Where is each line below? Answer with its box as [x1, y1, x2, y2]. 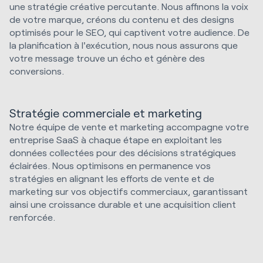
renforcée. [9, 211, 55, 223]
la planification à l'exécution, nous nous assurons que [9, 39, 238, 51]
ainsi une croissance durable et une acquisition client [9, 198, 236, 210]
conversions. [9, 65, 64, 77]
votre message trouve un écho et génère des [9, 52, 205, 64]
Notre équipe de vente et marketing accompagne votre [9, 121, 249, 133]
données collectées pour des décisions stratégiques [9, 147, 236, 159]
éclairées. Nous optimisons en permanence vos [9, 160, 211, 171]
